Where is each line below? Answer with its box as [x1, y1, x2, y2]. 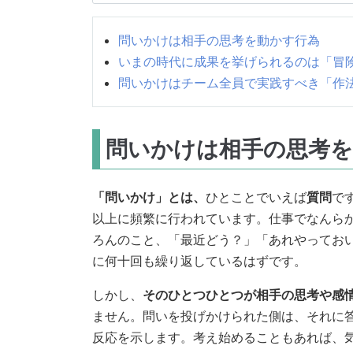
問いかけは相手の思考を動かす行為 [118, 32, 320, 49]
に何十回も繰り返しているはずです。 [92, 253, 307, 269]
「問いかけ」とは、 [92, 189, 206, 206]
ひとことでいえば [206, 189, 307, 206]
